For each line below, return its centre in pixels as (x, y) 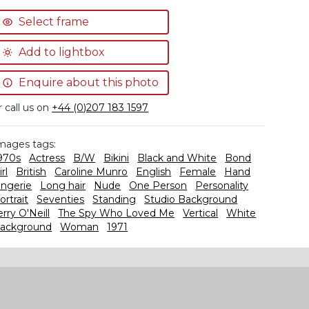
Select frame (54, 22)
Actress (47, 158)
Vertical (201, 213)
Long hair (63, 186)
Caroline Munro (91, 172)
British (31, 172)
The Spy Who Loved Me (117, 213)
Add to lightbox (62, 52)
